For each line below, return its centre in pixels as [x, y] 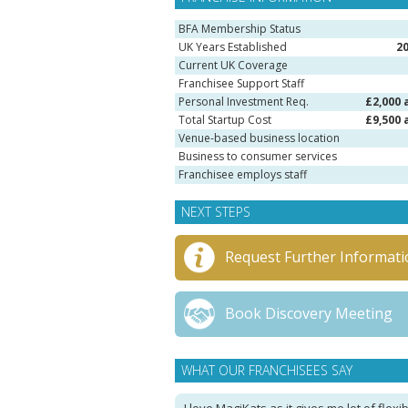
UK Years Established [233, 47]
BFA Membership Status [240, 29]
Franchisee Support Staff [241, 83]
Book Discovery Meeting [309, 313]
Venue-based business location [259, 138]
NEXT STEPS [216, 212]
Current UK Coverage [233, 65]
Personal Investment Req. [244, 102]
